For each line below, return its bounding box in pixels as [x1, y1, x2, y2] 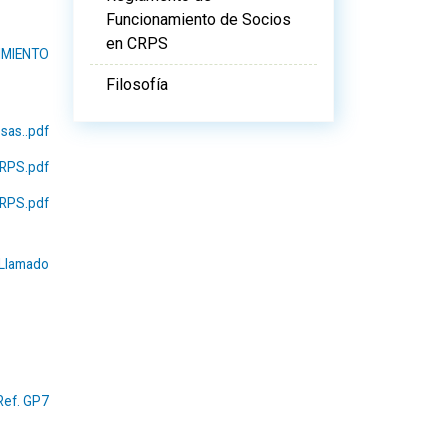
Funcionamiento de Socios [106, 10, 291, 29]
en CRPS [106, 34, 168, 53]
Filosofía [106, 75, 168, 94]
